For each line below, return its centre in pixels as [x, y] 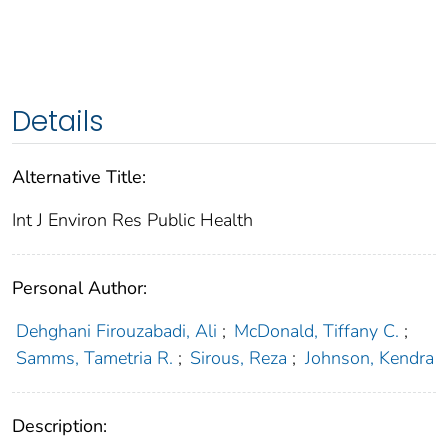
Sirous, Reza [239, 358]
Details [58, 122]
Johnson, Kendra [369, 358]
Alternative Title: [79, 177]
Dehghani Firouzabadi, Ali [116, 331]
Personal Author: [79, 288]
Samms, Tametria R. [94, 358]
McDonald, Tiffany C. [317, 331]
